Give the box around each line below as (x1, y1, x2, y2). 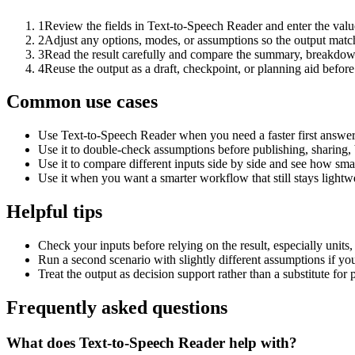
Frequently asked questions (6, 297, 227, 319)
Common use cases (6, 91, 158, 113)
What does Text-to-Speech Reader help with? (6, 334, 297, 351)
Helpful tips (6, 201, 102, 223)
